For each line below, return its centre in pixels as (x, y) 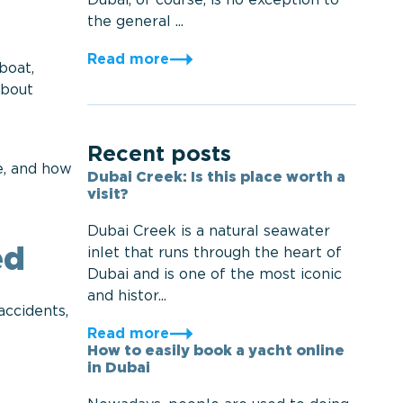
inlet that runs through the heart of (214, 253)
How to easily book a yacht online (215, 351)
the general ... (135, 22)
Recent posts (159, 155)
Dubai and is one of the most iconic (214, 275)
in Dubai (118, 368)
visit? (107, 195)
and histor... (126, 296)
